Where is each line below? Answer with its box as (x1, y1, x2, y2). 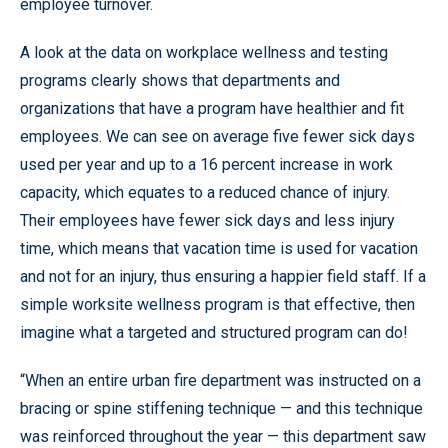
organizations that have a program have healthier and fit (20, 99, 404, 118)
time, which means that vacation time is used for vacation (20, 239, 418, 258)
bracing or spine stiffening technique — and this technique (20, 399, 423, 418)
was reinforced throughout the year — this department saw (20, 427, 426, 446)
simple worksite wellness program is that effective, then (20, 295, 415, 314)
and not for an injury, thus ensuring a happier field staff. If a (20, 267, 426, 286)
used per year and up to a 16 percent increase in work (20, 155, 393, 174)
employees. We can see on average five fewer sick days (20, 127, 415, 146)
